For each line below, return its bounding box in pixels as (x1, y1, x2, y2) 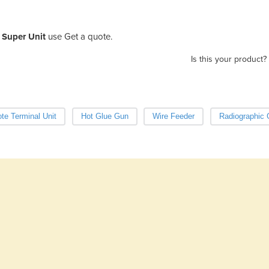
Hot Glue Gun (80, 111, 128, 121)
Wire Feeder (153, 111, 195, 121)
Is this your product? (191, 53, 267, 64)
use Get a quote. (46, 31, 112, 42)
